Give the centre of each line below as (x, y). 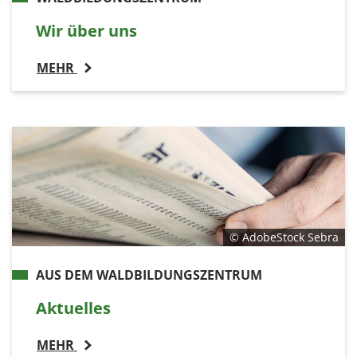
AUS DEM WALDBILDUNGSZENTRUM (149, 275)
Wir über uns (86, 30)
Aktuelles (73, 308)
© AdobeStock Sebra (284, 237)
